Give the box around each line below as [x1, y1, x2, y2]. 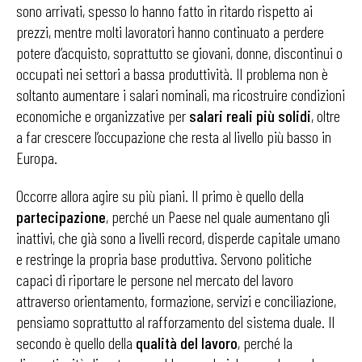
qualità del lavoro [136, 333, 238, 352]
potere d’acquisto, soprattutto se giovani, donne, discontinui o [16, 43, 343, 62]
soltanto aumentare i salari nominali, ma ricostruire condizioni [16, 85, 345, 104]
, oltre [311, 106, 340, 125]
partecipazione [16, 207, 106, 226]
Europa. [16, 148, 57, 167]
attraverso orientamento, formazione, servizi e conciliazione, [16, 291, 336, 310]
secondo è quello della [16, 333, 136, 352]
